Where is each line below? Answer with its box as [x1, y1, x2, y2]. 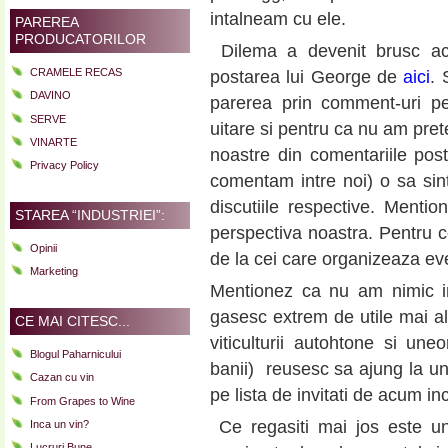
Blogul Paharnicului [30, 347, 121, 360]
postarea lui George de [210, 67, 404, 88]
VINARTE [30, 135, 77, 148]
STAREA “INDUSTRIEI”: [15, 206, 165, 223]
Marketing [30, 265, 78, 278]
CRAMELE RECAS [30, 65, 122, 78]
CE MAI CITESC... [15, 312, 130, 329]
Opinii [30, 241, 57, 254]
